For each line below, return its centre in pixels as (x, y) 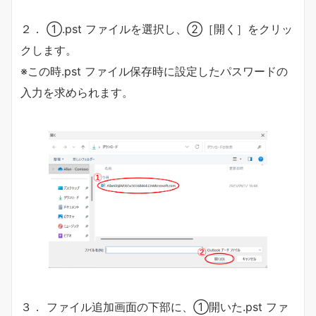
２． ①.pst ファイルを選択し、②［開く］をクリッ (157, 29)
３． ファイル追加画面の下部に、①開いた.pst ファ (154, 307)
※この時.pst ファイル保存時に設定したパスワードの (154, 72)
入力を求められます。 (77, 93)
